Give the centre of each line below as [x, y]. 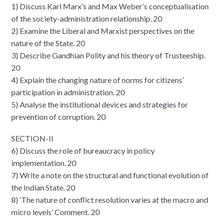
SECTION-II [32, 138]
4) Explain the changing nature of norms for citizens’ [97, 80]
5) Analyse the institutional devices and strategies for [99, 104]
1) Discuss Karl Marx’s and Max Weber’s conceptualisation [110, 6]
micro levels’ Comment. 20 [55, 212]
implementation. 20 [43, 163]
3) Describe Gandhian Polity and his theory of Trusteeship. [108, 55]
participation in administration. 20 [68, 92]
